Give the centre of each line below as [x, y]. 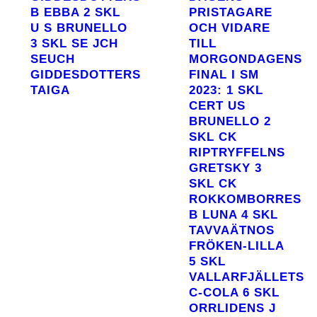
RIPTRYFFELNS [237, 152]
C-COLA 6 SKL [234, 293]
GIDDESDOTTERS [86, 75]
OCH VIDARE [230, 28]
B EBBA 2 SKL [75, 12]
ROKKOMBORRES [245, 199]
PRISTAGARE [231, 12]
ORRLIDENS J [232, 308]
